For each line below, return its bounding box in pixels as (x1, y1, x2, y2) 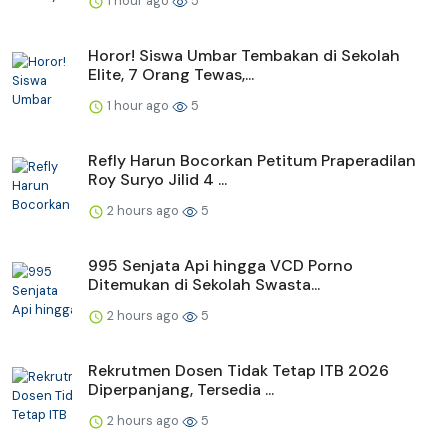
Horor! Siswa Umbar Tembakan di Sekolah (88, 44, 400, 66)
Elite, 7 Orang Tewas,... (88, 63, 254, 85)
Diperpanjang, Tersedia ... (88, 378, 274, 400)
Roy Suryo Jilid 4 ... (88, 168, 227, 190)
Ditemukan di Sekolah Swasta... (88, 273, 320, 295)
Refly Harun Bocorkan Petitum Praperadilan (88, 149, 416, 171)
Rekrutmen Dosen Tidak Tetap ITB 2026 (88, 359, 389, 381)
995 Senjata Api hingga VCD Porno (88, 254, 353, 276)
